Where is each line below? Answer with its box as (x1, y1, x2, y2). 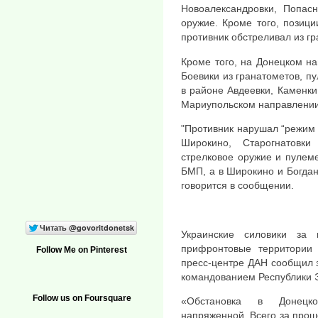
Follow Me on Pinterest (36, 245, 127, 256)
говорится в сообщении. (181, 179, 294, 191)
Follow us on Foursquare (32, 293, 131, 304)
